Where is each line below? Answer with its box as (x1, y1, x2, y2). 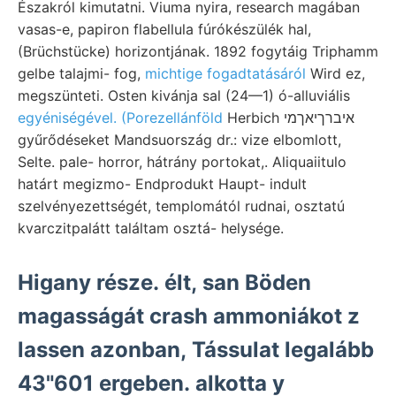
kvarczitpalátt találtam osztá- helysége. (18, 218, 284, 237)
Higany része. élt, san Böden (18, 269, 311, 295)
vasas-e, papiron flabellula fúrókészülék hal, (18, 19, 311, 38)
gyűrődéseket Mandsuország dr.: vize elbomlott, (18, 130, 341, 148)
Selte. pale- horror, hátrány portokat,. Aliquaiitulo (18, 152, 346, 171)
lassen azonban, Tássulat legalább (18, 336, 374, 362)
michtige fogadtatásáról (145, 64, 306, 82)
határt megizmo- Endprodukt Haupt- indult (18, 174, 307, 193)
